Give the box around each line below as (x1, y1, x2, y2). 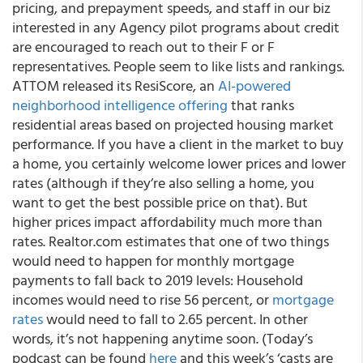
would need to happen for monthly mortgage (12, 250, 294, 271)
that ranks (228, 94, 294, 116)
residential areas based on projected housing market (12, 113, 334, 135)
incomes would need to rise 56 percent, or (12, 288, 272, 310)
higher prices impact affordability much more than (12, 211, 322, 233)
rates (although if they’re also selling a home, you (12, 172, 314, 194)
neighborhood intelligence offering (12, 94, 228, 116)
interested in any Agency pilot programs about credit (12, 16, 340, 38)
